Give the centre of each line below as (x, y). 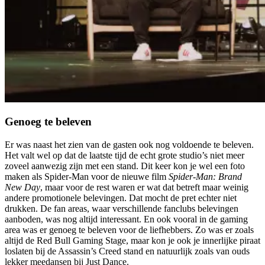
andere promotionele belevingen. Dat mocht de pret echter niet (121, 198)
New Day (22, 188)
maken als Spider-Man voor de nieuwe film (87, 177)
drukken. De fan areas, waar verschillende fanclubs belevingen (122, 209)
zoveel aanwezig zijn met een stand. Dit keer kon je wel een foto (125, 166)
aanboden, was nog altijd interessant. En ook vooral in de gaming (126, 219)
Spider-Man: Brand (205, 177)
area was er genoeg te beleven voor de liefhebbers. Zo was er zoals (129, 230)
